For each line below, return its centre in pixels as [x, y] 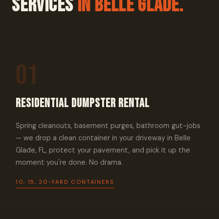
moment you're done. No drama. [69, 162]
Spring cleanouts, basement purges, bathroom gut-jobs [108, 126]
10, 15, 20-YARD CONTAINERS [65, 182]
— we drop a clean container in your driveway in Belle [103, 138]
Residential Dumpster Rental [83, 103]
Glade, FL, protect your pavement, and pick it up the [103, 150]
